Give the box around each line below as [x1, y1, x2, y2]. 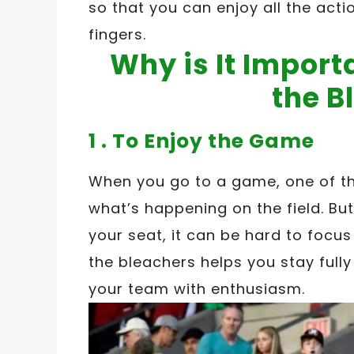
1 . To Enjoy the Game [88, 127, 314, 156]
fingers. [88, 24, 146, 45]
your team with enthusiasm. [88, 279, 305, 299]
